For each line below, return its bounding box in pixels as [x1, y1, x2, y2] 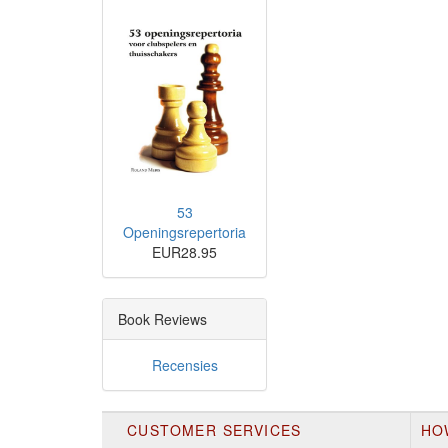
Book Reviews [118, 308, 207, 329]
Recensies [151, 354, 218, 375]
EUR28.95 [152, 241, 217, 262]
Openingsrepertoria [123, 221, 246, 242]
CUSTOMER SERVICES [127, 419, 302, 440]
